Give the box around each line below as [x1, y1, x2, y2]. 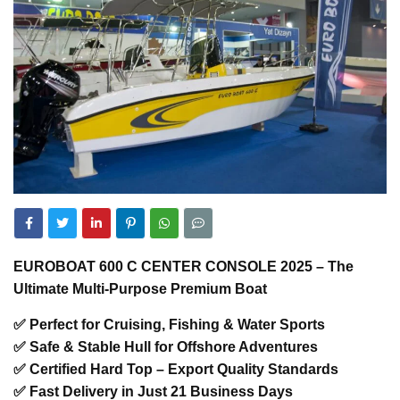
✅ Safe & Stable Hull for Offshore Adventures [13, 338, 318, 354]
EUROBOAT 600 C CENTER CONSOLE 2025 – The [13, 258, 354, 274]
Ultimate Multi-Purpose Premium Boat [13, 280, 267, 296]
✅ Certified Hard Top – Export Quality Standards [13, 361, 338, 377]
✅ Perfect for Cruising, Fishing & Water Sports [13, 316, 325, 332]
